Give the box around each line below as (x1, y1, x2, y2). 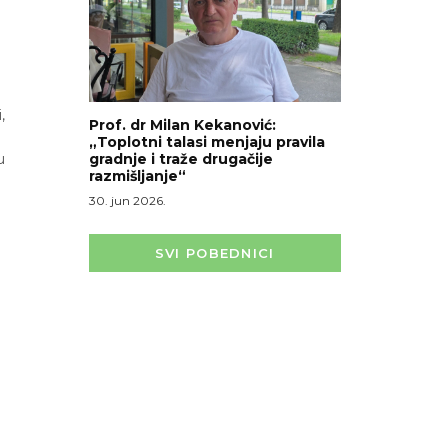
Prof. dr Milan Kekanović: (88, 116, 276, 135)
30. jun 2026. (88, 193, 166, 209)
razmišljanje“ (88, 167, 186, 186)
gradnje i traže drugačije (88, 150, 273, 169)
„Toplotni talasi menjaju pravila (88, 133, 325, 152)
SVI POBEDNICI (154, 245, 275, 262)
